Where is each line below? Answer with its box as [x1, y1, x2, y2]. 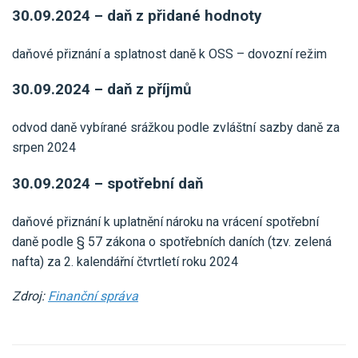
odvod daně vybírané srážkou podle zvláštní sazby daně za [12, 120, 340, 136]
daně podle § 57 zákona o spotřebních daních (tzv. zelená [12, 234, 332, 250]
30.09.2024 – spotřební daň [12, 175, 203, 193]
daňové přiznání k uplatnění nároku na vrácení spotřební [12, 214, 319, 230]
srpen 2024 [12, 140, 76, 156]
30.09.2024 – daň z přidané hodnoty [12, 6, 261, 25]
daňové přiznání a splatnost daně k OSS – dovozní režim [12, 46, 327, 62]
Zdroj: [12, 288, 48, 304]
